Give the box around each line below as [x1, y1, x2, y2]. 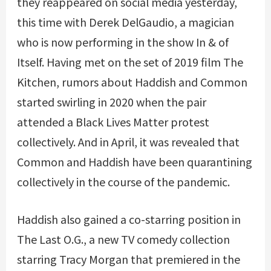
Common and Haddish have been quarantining [16, 153, 252, 169]
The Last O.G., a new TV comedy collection [16, 230, 230, 247]
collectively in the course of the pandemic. [16, 173, 230, 189]
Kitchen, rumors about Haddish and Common [16, 73, 247, 90]
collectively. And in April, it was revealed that [16, 133, 240, 149]
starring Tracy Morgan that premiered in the [16, 250, 240, 267]
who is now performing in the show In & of [16, 33, 229, 50]
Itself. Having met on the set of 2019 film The [16, 53, 243, 70]
